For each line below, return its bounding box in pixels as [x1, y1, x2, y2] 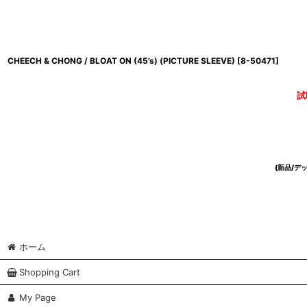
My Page [19, 292, 56, 303]
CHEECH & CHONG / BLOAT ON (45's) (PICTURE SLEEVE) [8, 56, 235, 66]
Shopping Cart [19, 267, 80, 278]
